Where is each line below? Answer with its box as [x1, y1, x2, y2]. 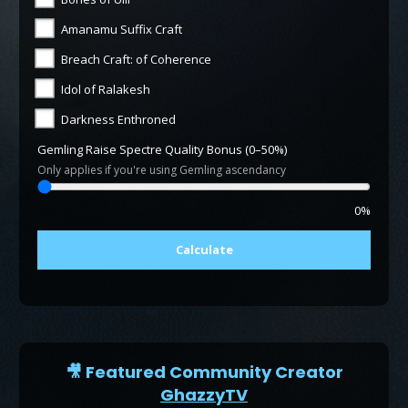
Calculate [175, 240, 233, 258]
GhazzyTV [160, 382, 248, 406]
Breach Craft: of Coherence [61, 50, 212, 67]
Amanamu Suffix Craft [61, 20, 183, 37]
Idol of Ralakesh [61, 80, 151, 97]
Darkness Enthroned [61, 110, 177, 127]
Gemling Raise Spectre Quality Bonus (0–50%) [37, 140, 288, 158]
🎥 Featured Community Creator [65, 360, 343, 383]
